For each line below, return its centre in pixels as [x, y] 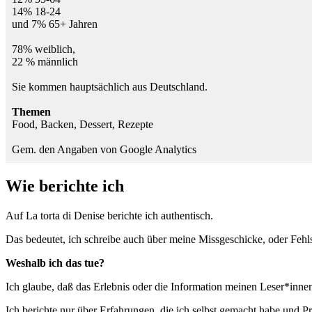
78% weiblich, [44, 49]
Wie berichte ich [65, 186]
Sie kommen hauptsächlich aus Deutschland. [110, 87]
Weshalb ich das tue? [56, 263]
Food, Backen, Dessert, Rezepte [83, 125]
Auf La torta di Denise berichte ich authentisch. [109, 216]
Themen [31, 112]
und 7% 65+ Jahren [55, 24]
